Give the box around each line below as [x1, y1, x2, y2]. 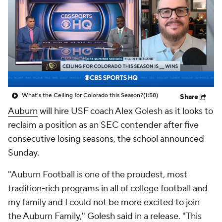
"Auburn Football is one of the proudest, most [8, 169, 187, 180]
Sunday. [8, 147, 39, 159]
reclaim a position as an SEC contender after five [8, 119, 199, 131]
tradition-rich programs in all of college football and [8, 183, 208, 194]
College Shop [34, 16, 82, 26]
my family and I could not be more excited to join [8, 197, 200, 208]
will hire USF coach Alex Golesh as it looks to [38, 106, 213, 117]
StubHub [104, 16, 137, 26]
